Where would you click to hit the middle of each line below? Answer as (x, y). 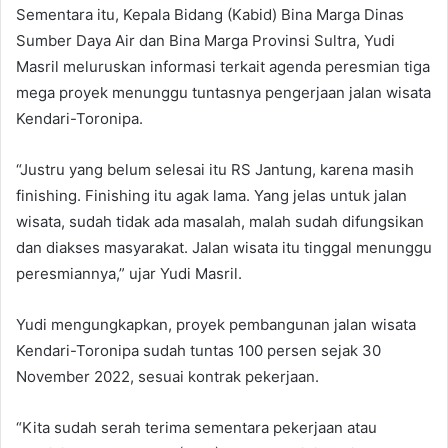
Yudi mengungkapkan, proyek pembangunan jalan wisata (216, 324)
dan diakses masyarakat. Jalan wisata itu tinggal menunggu (224, 247)
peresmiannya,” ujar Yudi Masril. (129, 273)
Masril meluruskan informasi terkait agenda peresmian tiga (223, 66)
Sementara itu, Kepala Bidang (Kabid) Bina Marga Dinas (210, 14)
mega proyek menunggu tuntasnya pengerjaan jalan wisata (223, 92)
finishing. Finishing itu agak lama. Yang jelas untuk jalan (211, 195)
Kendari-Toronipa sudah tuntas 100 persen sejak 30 (198, 350)
